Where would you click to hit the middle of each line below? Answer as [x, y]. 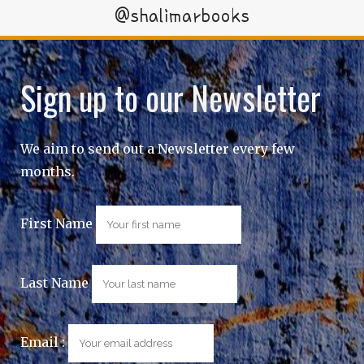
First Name [56, 223]
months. [48, 171]
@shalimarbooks [182, 15]
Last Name [54, 282]
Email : [44, 342]
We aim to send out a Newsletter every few [158, 148]
